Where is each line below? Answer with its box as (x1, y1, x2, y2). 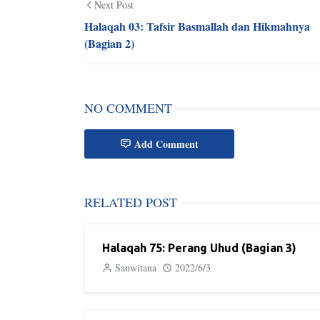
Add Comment (134, 136, 199, 151)
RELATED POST (84, 194, 177, 211)
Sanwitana (115, 261, 156, 274)
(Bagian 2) (84, 35, 134, 51)
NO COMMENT (84, 99, 172, 116)
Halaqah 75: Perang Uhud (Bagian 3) (102, 241, 296, 254)
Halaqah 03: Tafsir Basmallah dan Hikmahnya (84, 18, 310, 34)
